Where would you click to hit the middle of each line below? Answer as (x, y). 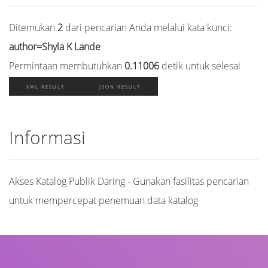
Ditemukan (33, 27)
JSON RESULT (120, 86)
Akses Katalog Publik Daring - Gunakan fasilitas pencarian (129, 181)
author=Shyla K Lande (55, 46)
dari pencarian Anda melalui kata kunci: (147, 27)
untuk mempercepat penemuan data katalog (103, 200)
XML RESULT (45, 86)
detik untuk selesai (200, 66)
